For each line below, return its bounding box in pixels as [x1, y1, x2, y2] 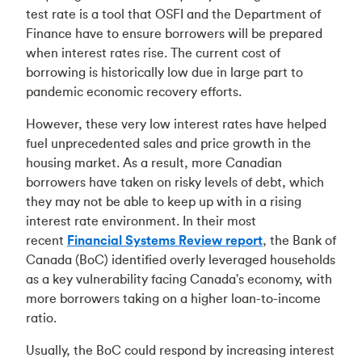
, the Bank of [263, 232, 336, 248]
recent [26, 232, 67, 248]
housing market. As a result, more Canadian [26, 154, 282, 170]
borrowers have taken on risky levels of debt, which [26, 174, 324, 190]
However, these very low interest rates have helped [26, 116, 326, 132]
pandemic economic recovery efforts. [26, 83, 242, 99]
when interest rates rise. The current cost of [26, 44, 280, 61]
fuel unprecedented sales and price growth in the [26, 135, 311, 151]
